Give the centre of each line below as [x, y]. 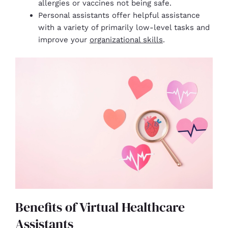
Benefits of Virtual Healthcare [100, 207]
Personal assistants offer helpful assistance [119, 16]
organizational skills [126, 40]
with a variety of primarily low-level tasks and [124, 28]
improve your [64, 40]
